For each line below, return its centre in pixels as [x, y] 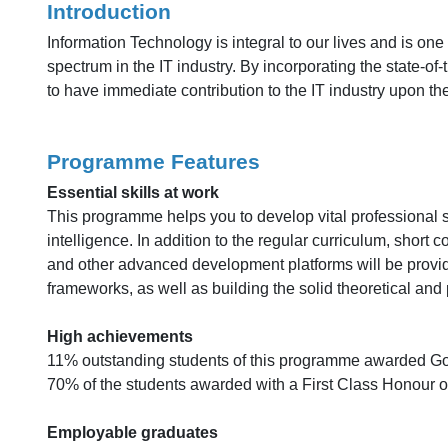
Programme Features [153, 161]
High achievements [122, 336]
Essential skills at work [133, 192]
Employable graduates [134, 432]
